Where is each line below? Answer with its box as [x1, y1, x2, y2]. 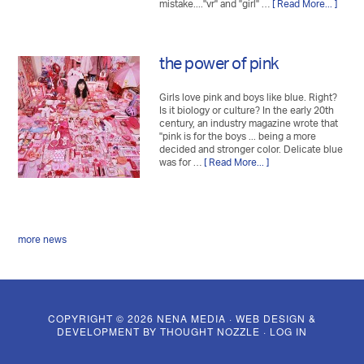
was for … [159, 152, 205, 174]
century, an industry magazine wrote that [159, 113, 339, 135]
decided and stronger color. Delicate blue [159, 139, 344, 161]
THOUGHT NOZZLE [160, 324, 260, 338]
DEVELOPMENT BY [57, 324, 160, 338]
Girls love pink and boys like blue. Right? [159, 87, 338, 109]
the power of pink [159, 49, 279, 83]
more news [18, 229, 67, 251]
